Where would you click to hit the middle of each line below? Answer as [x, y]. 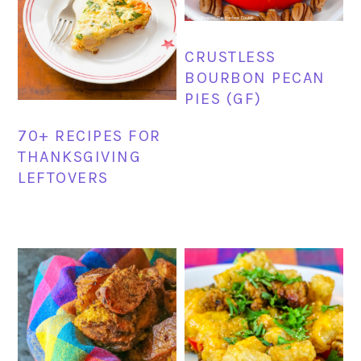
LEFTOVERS [63, 178]
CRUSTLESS [230, 57]
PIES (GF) [223, 99]
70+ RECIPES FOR [89, 136]
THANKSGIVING [80, 157]
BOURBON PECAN [255, 78]
